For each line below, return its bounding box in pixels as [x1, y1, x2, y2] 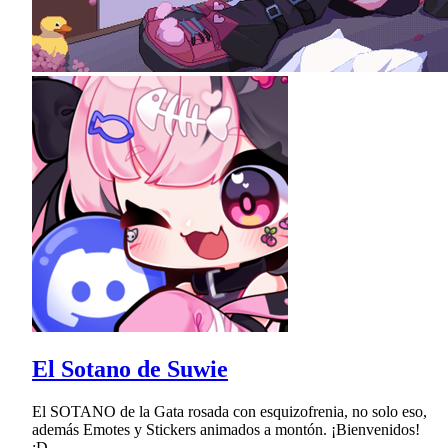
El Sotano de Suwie [32, 356, 228, 383]
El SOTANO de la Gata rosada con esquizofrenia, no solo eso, [32, 403, 427, 421]
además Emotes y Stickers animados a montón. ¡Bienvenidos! [32, 421, 420, 439]
